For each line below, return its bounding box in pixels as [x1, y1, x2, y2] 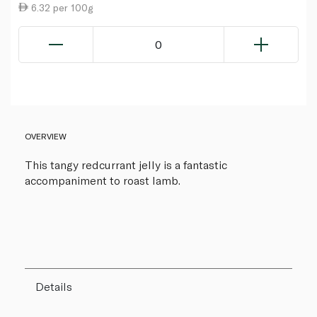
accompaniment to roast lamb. [25, 173, 180, 187]
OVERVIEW [25, 130, 67, 141]
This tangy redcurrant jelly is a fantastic [25, 157, 227, 171]
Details [35, 279, 72, 293]
